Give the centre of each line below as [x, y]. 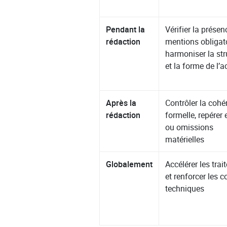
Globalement [129, 164]
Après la [121, 103]
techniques [185, 189]
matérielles [185, 140]
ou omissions [190, 127]
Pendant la [126, 30]
